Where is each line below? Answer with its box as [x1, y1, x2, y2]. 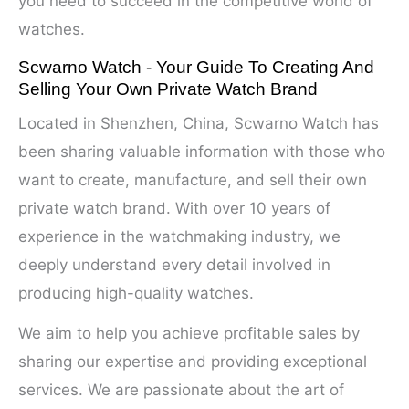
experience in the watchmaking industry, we [18, 226, 341, 246]
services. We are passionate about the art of [18, 381, 344, 400]
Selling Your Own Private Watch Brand [18, 79, 318, 99]
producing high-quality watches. [18, 283, 254, 302]
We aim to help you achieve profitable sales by [18, 324, 360, 343]
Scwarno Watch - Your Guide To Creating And [18, 57, 374, 77]
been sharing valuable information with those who [18, 142, 385, 161]
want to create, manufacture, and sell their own [18, 170, 367, 189]
